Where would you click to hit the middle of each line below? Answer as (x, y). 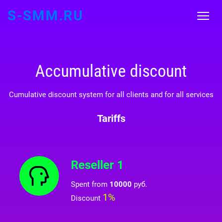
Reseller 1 (97, 165)
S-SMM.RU (45, 16)
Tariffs (111, 118)
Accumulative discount (111, 71)
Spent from (90, 184)
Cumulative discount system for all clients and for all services (111, 95)
